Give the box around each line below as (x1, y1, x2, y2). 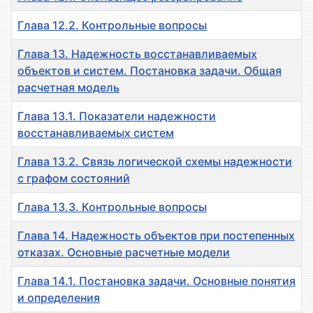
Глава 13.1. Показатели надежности (17, 109, 216, 124)
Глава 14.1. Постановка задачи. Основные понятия (17, 274, 296, 289)
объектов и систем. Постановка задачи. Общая (17, 64, 282, 78)
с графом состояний (17, 171, 130, 186)
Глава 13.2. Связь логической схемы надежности (17, 154, 292, 169)
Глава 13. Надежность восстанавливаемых (17, 47, 257, 61)
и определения (17, 291, 100, 305)
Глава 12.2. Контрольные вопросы (17, 18, 207, 33)
